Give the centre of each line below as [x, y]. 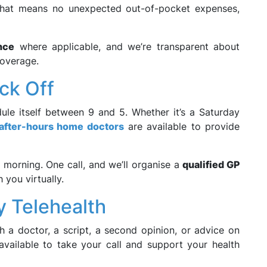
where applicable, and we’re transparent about [127, 46]
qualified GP [211, 164]
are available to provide [182, 126]
